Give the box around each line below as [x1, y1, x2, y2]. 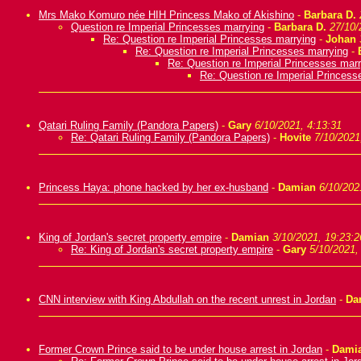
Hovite [280, 131, 311, 143]
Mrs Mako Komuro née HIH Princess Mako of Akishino [39, 9, 294, 21]
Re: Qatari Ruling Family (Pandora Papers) [71, 131, 270, 143]
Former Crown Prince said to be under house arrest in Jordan [39, 343, 322, 355]
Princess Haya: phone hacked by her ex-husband [39, 181, 268, 193]
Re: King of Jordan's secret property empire [71, 243, 273, 255]
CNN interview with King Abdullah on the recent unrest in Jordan [39, 293, 336, 305]
